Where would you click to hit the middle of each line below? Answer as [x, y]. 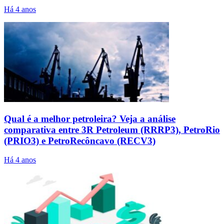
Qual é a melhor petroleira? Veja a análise [90, 118]
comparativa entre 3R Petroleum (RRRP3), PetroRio [112, 129]
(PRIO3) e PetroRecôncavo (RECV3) [80, 140]
